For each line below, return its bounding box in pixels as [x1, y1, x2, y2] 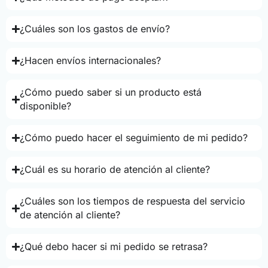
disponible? [20, 100, 72, 112]
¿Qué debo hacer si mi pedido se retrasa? [20, 240, 208, 253]
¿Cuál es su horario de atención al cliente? [20, 163, 211, 176]
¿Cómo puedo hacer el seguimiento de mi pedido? [20, 132, 248, 144]
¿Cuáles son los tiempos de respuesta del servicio [20, 195, 246, 208]
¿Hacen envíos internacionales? [20, 54, 162, 67]
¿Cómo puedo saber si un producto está [20, 86, 202, 99]
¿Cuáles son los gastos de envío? [20, 23, 170, 35]
